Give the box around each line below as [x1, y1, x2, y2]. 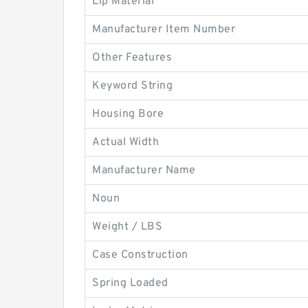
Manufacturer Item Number [92, 23, 235, 36]
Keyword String [92, 79, 173, 93]
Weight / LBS [92, 220, 162, 234]
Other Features [92, 51, 172, 65]
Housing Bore [92, 107, 164, 121]
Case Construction [92, 248, 188, 262]
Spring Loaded [92, 276, 168, 290]
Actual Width [92, 135, 159, 149]
